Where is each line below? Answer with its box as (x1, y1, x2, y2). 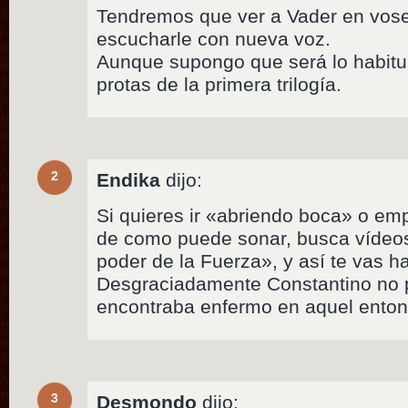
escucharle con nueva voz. (97, 28, 331, 50)
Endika (97, 169, 161, 191)
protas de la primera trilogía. (97, 74, 342, 96)
